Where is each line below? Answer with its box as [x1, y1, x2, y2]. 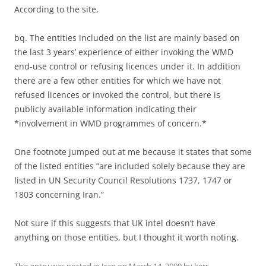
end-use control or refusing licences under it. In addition [14, 60, 240, 72]
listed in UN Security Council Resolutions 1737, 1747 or [14, 174, 232, 186]
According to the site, [14, 3, 99, 15]
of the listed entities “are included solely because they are [14, 160, 245, 172]
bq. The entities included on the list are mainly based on [14, 31, 240, 43]
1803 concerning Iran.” [14, 188, 104, 200]
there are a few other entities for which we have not [14, 74, 221, 86]
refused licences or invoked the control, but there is [14, 88, 220, 100]
